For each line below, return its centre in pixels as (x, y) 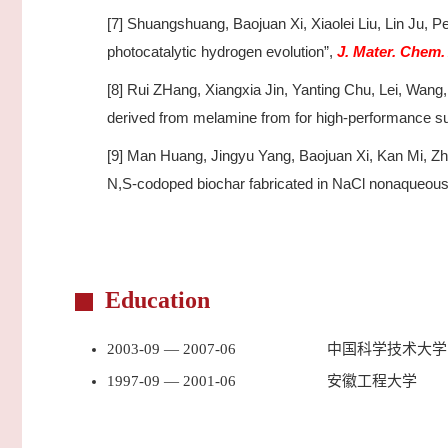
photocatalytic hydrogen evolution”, (222, 51)
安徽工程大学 (372, 381)
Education (157, 300)
